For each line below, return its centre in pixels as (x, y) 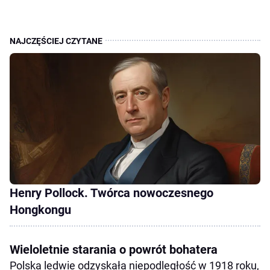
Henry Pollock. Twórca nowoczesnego (111, 193)
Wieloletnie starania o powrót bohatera (114, 249)
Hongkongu (40, 209)
